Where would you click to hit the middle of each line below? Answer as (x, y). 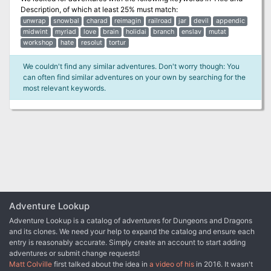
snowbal (66, 21)
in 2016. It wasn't (224, 264)
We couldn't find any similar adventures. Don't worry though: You (131, 66)
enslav (192, 31)
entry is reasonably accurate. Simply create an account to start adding (127, 242)
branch (164, 31)
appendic (230, 21)
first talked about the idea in (101, 264)
